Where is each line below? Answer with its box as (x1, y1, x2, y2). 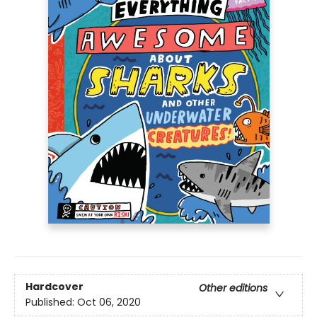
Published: (25, 295, 77, 310)
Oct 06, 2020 (77, 295, 141, 310)
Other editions (199, 281, 267, 296)
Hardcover (25, 279, 83, 294)
